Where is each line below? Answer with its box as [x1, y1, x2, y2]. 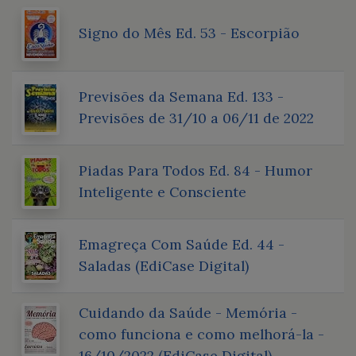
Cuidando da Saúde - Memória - [79, 303, 297, 322]
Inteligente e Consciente [79, 182, 246, 201]
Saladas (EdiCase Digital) [79, 256, 249, 275]
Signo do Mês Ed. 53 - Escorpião [79, 23, 300, 42]
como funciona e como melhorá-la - [79, 324, 324, 343]
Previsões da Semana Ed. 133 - [79, 87, 284, 106]
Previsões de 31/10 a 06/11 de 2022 [79, 108, 314, 127]
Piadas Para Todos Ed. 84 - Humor [79, 161, 312, 180]
